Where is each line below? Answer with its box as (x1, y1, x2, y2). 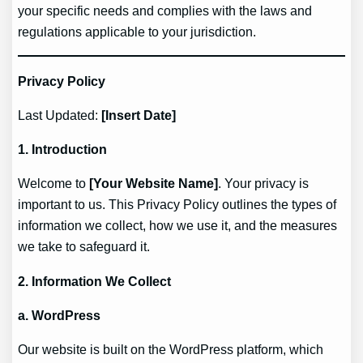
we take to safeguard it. (18, 239, 151, 254)
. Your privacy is (218, 176, 310, 191)
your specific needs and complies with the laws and (18, 3, 313, 19)
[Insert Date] (101, 107, 177, 122)
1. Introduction (18, 142, 108, 157)
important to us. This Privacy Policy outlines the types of (18, 197, 337, 212)
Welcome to (18, 176, 90, 191)
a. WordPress (18, 307, 101, 322)
